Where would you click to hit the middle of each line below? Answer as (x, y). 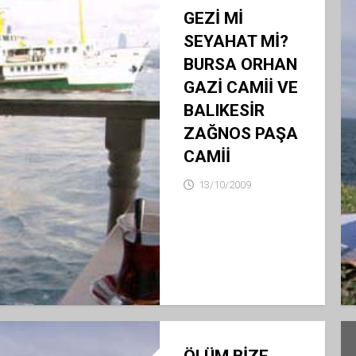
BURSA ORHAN (240, 64)
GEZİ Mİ (213, 18)
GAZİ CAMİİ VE (240, 87)
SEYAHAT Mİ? (236, 41)
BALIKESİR (224, 110)
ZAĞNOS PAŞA (240, 133)
